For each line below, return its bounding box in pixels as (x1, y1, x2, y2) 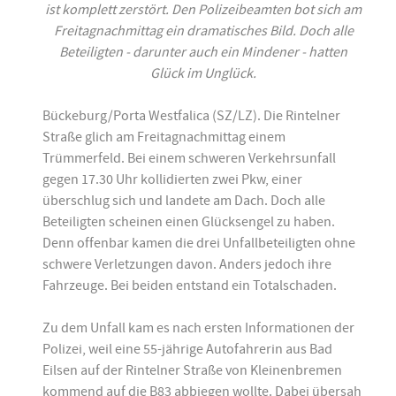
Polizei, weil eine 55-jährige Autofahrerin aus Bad (42, 340, 332, 357)
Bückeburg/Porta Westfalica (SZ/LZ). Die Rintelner (42, 107, 340, 124)
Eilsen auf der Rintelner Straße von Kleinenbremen (42, 362, 342, 378)
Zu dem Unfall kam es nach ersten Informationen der (42, 319, 354, 336)
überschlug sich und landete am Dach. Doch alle (42, 192, 325, 209)
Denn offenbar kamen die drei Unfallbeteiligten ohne (42, 234, 355, 251)
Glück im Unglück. (150, 65, 256, 81)
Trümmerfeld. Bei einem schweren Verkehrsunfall (42, 149, 336, 166)
